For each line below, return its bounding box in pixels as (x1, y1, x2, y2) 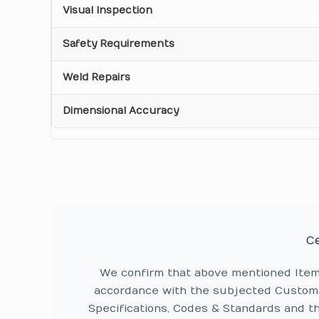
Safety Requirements (63, 38, 175, 50)
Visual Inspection (63, 4, 153, 16)
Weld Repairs (63, 71, 131, 83)
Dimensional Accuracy (63, 105, 179, 117)
